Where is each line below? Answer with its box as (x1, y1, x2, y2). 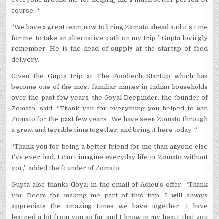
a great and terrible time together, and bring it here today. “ (11, 126, 197, 133)
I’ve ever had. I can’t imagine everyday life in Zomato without (11, 153, 208, 161)
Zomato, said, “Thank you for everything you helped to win (11, 105, 208, 112)
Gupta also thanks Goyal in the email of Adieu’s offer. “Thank (11, 181, 208, 188)
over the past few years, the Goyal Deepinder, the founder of (11, 94, 208, 101)
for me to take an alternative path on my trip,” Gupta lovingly (11, 34, 208, 42)
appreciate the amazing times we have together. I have (11, 202, 208, 210)
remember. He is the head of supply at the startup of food (11, 45, 208, 52)
